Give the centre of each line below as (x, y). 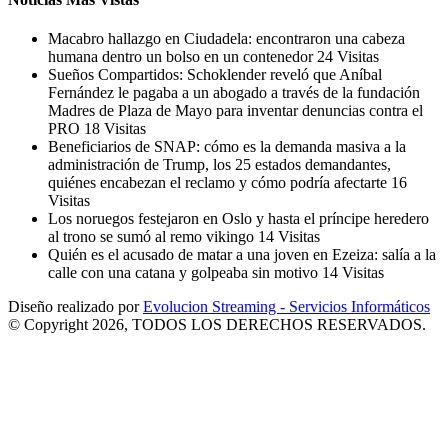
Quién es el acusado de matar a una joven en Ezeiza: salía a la (242, 255)
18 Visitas (115, 129)
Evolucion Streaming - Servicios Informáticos (286, 307)
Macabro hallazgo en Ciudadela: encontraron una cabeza (226, 39)
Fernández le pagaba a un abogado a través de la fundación (234, 93)
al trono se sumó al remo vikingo (153, 237)
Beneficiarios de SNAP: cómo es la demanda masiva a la (227, 147)
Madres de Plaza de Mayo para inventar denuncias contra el (235, 111)
